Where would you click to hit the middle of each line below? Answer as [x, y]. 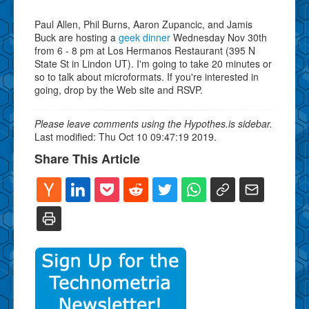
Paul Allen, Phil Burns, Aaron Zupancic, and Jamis [143, 24]
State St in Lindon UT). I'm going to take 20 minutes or [153, 63]
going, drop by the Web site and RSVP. [119, 89]
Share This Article [87, 158]
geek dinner [144, 37]
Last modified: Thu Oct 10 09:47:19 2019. [126, 136]
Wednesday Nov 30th [219, 37]
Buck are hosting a [77, 37]
